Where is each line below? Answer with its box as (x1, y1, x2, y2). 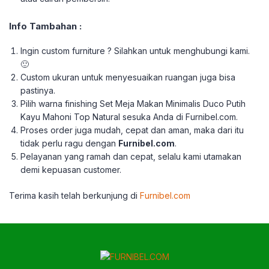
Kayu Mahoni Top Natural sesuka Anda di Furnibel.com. (20, 112, 238, 122)
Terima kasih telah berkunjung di (9, 190, 138, 201)
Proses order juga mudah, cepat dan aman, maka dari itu (20, 125, 244, 135)
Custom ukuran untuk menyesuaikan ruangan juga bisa (20, 72, 236, 82)
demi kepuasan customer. (20, 165, 122, 175)
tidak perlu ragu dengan (20, 138, 119, 148)
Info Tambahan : (9, 20, 82, 32)
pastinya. (20, 85, 56, 95)
